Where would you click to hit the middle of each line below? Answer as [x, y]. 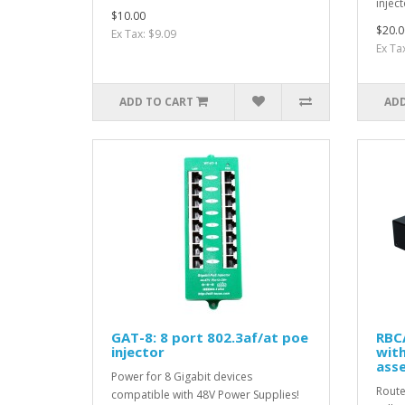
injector [138, 352]
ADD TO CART [157, 102]
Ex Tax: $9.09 [144, 34]
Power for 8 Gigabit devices [182, 377]
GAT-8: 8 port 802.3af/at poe [210, 338]
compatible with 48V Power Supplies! [205, 395]
